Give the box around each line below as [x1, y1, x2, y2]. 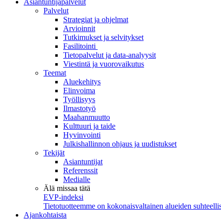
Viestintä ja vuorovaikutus [63, 60, 144, 68]
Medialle [63, 175, 90, 184]
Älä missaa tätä [43, 184, 90, 192]
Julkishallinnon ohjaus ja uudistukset [63, 140, 177, 148]
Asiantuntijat [63, 157, 103, 166]
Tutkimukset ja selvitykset [63, 33, 144, 41]
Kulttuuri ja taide [63, 122, 115, 130]
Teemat [43, 69, 66, 77]
